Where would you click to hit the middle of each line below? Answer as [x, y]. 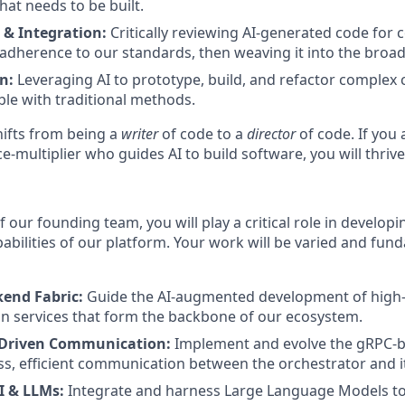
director [271, 134]
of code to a [202, 134]
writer [140, 134]
